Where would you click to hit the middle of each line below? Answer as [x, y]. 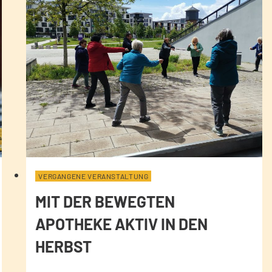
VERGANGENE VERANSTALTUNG [93, 176]
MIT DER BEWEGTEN [105, 201]
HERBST [64, 246]
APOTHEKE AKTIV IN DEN [122, 223]
